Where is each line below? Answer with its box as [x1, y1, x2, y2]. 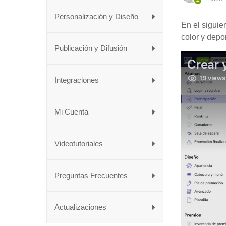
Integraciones [54, 75, 99, 84]
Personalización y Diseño [54, 12, 138, 21]
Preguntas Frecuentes [54, 171, 128, 180]
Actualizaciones [54, 202, 106, 211]
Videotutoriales [54, 139, 103, 148]
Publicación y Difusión [54, 43, 127, 52]
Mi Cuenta [54, 107, 88, 116]
